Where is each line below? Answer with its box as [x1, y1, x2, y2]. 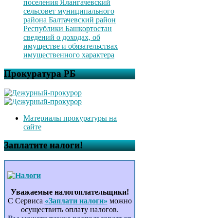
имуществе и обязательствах [23, 42, 118, 51]
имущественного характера [23, 51, 114, 59]
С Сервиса [7, 197, 45, 205]
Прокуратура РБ [4, 69, 76, 79]
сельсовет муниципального [23, 7, 114, 16]
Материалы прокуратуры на [23, 113, 117, 122]
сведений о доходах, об [23, 33, 100, 42]
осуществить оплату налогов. [20, 205, 119, 214]
